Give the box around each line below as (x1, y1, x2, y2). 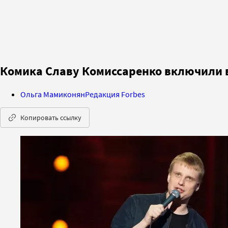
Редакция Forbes (85, 89, 145, 99)
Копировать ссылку (20, 112, 81, 122)
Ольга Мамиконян (20, 89, 85, 99)
